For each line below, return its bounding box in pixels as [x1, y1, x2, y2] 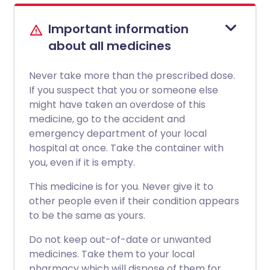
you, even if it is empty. [29, 155, 135, 169]
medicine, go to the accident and [29, 112, 185, 126]
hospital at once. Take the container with [29, 141, 224, 155]
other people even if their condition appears [29, 194, 239, 208]
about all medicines [48, 37, 171, 54]
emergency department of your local [29, 127, 207, 140]
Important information [48, 20, 189, 37]
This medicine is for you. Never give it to [29, 180, 213, 193]
